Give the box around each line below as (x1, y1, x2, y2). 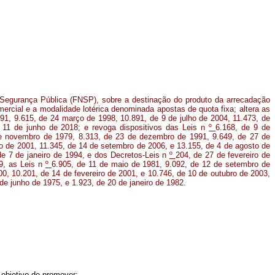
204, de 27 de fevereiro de (175, 150, 271, 160)
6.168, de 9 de (215, 123, 271, 132)
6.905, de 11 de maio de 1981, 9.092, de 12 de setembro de (51, 160, 271, 169)
